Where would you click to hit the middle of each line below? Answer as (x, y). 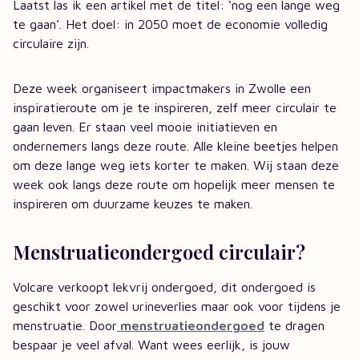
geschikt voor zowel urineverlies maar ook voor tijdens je (177, 306)
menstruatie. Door (65, 325)
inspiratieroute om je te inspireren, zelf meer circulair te (175, 107)
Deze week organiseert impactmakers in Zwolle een (162, 88)
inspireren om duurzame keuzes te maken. (133, 204)
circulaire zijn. (51, 43)
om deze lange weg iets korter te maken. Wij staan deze (176, 165)
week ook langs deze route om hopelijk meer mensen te (174, 184)
